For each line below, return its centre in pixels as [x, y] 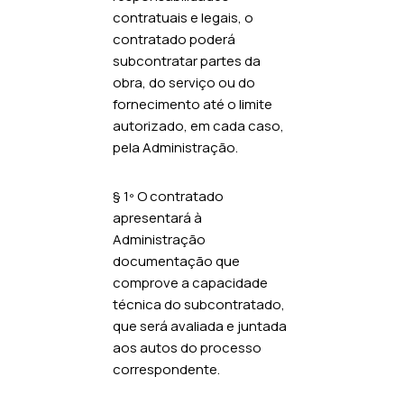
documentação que [176, 261]
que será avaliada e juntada [200, 326]
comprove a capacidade [190, 282]
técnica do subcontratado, [199, 304]
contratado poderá [174, 39]
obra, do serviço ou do [184, 82]
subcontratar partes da [187, 60]
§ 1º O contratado [168, 196]
